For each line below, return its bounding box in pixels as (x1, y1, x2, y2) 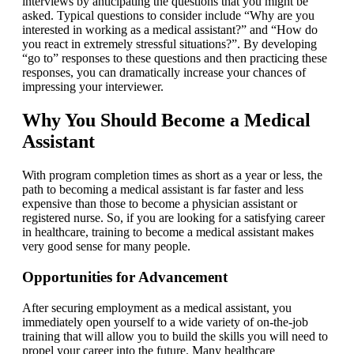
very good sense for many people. (22, 239, 190, 254)
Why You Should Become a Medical (22, 110, 311, 131)
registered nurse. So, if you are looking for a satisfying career (22, 211, 325, 225)
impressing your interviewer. (22, 80, 164, 94)
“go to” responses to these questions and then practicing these (22, 51, 327, 66)
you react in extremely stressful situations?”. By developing (22, 37, 317, 51)
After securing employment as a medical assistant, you (22, 300, 292, 314)
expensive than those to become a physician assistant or (22, 197, 297, 211)
